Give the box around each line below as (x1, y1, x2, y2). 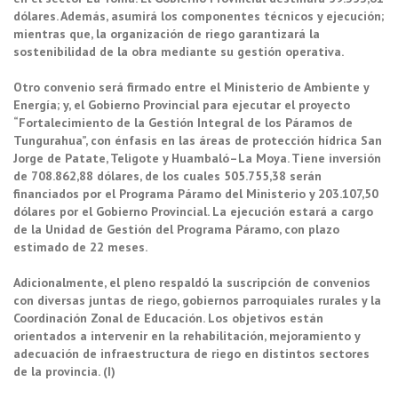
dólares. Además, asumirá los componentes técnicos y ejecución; (13, 8, 384, 25)
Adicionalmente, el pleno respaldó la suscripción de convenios (13, 275, 370, 291)
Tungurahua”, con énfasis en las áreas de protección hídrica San (13, 132, 382, 149)
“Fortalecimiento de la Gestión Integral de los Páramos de (13, 115, 353, 131)
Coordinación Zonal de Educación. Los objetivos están (13, 310, 323, 327)
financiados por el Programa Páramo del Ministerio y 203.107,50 (13, 186, 378, 203)
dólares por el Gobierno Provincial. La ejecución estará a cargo (13, 203, 373, 220)
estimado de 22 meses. (13, 239, 147, 256)
